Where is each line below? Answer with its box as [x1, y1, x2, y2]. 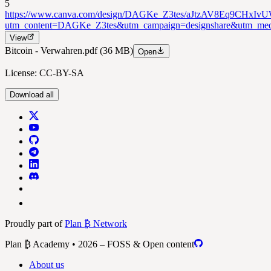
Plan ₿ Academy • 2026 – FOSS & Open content [5, 238, 194, 249]
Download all [10, 90, 54, 99]
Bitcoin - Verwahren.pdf [5, 45, 100, 56]
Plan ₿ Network [65, 218, 127, 229]
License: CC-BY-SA [5, 67, 84, 78]
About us [29, 259, 64, 270]
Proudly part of [5, 218, 65, 229]
